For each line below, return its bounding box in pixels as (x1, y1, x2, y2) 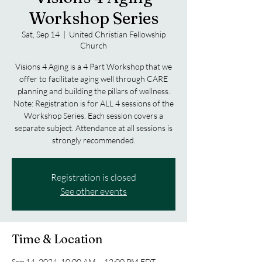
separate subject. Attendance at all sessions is (15, 123, 173, 133)
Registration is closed (51, 171, 136, 183)
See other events (60, 185, 127, 197)
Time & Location (12, 232, 102, 246)
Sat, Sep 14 (22, 29, 60, 39)
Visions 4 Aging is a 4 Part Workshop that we (15, 61, 172, 71)
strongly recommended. (51, 135, 136, 145)
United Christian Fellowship (69, 29, 166, 39)
